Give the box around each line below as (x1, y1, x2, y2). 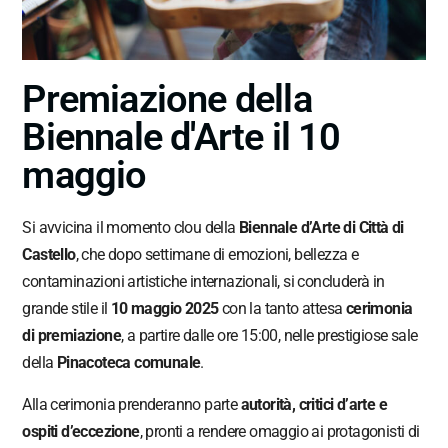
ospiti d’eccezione (22, 421, 140, 441)
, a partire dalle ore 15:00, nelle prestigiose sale (121, 325, 418, 345)
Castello (22, 244, 76, 264)
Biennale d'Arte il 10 (22, 114, 341, 159)
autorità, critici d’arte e (240, 394, 388, 414)
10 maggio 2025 (110, 298, 219, 318)
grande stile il (22, 298, 111, 318)
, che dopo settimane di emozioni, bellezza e (75, 244, 359, 264)
